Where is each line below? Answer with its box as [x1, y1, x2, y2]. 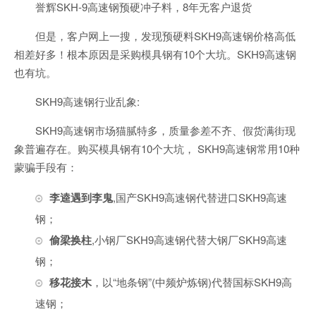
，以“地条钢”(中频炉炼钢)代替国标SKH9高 [92, 274, 292, 289]
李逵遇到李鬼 [49, 190, 113, 205]
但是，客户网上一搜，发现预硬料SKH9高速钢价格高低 [35, 28, 296, 43]
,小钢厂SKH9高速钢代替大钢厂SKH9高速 [92, 232, 287, 247]
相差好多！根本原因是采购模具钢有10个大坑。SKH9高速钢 [14, 47, 296, 61]
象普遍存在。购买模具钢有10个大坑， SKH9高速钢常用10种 [14, 141, 300, 156]
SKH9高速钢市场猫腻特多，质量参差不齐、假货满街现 [35, 123, 296, 138]
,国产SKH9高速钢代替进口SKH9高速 [113, 190, 287, 205]
